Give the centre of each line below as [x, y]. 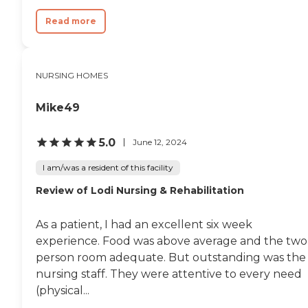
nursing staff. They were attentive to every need [169, 274]
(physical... [63, 290]
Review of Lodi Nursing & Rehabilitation [140, 190]
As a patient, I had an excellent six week [144, 224]
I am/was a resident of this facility [108, 167]
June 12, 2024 [160, 142]
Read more [71, 21]
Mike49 [58, 107]
